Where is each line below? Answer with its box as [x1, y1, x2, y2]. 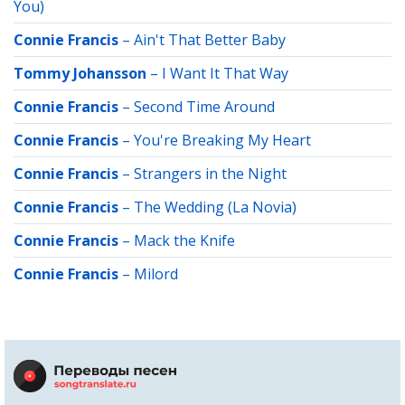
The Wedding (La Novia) [134, 197, 297, 217]
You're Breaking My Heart [134, 130, 311, 150]
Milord [134, 264, 178, 284]
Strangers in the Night [134, 164, 287, 184]
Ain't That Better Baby [134, 30, 286, 50]
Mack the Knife [134, 231, 235, 250]
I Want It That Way [162, 63, 288, 83]
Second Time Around [134, 97, 275, 117]
